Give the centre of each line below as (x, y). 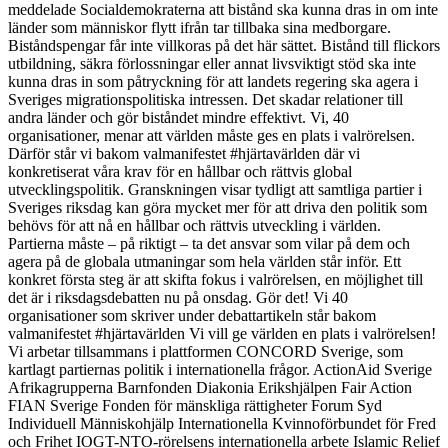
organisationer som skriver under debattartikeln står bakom (192, 315)
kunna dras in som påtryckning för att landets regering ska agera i (213, 81)
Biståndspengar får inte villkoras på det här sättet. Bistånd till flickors (224, 45)
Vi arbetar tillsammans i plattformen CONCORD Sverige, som (205, 351)
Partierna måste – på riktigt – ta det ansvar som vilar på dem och (209, 243)
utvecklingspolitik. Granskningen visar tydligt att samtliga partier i (215, 189)
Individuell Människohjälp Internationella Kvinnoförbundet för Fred (222, 423)
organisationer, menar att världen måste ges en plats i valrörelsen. (211, 135)
